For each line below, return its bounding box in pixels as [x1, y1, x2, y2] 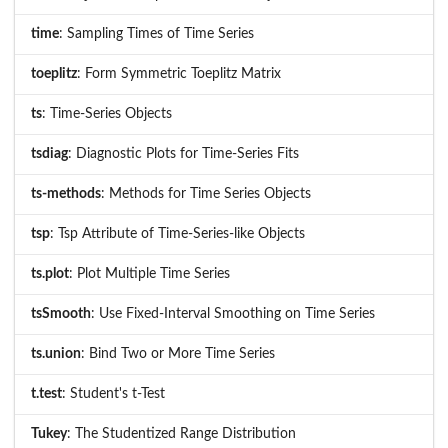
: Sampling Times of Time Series [59, 27, 254, 42]
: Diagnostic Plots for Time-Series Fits [68, 147, 299, 162]
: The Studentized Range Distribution [67, 427, 296, 442]
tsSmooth [31, 307, 91, 322]
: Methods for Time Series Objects [101, 187, 311, 202]
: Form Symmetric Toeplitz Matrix [77, 67, 281, 82]
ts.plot [31, 267, 69, 282]
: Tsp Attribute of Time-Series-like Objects [50, 227, 305, 242]
